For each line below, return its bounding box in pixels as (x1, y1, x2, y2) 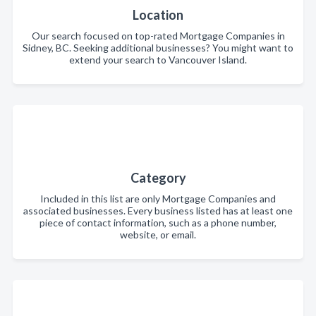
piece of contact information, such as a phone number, (39, 217, 276, 229)
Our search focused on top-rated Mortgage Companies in (31, 30, 285, 42)
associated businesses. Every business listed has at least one (23, 205, 293, 217)
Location (133, 7, 183, 23)
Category (130, 170, 186, 186)
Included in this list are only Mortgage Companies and (40, 193, 276, 205)
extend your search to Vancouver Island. (69, 54, 247, 66)
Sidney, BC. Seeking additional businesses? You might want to (23, 42, 293, 54)
